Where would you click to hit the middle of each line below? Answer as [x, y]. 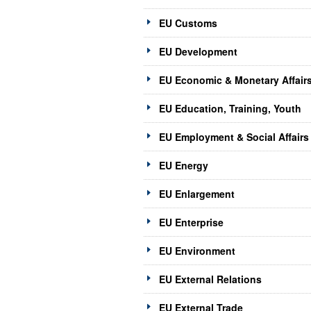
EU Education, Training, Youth [230, 109]
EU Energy [184, 166]
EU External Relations [210, 279]
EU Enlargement [197, 194]
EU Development [198, 52]
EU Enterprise [191, 222]
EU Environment [197, 251]
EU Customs [188, 23]
